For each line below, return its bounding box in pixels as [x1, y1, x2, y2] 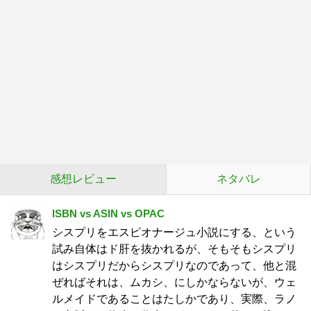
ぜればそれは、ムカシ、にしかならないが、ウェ [52, 276, 296, 288]
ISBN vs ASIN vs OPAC [52, 208, 165, 219]
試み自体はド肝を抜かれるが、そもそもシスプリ [52, 243, 296, 255]
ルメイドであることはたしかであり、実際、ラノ [52, 293, 296, 305]
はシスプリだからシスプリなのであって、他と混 [52, 260, 296, 271]
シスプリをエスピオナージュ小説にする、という [52, 226, 296, 238]
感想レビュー [49, 173, 117, 185]
